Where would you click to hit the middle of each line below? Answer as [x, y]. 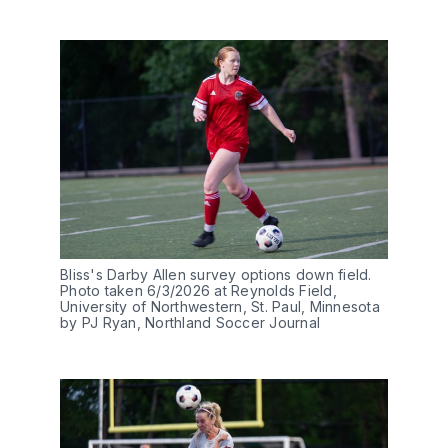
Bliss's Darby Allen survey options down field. [216, 275]
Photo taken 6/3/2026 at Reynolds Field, [198, 291]
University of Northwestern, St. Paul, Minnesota [220, 307]
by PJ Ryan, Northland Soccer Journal [190, 323]
